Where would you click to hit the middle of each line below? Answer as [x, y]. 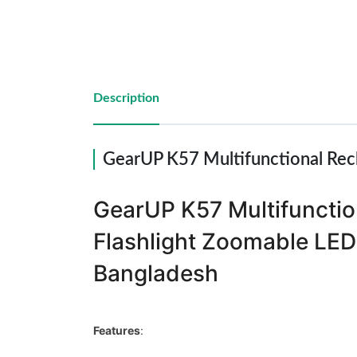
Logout [49, 157]
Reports [53, 45]
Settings [54, 101]
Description [126, 98]
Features [117, 330]
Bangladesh [156, 273]
